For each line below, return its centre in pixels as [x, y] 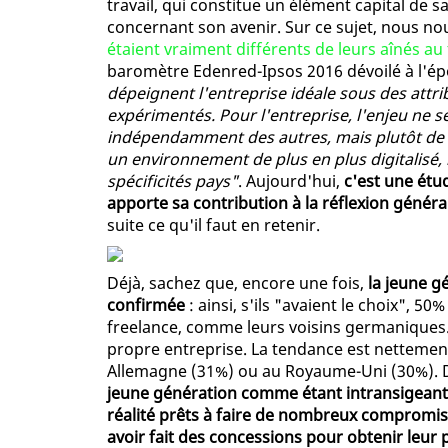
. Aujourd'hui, [291, 181]
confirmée [146, 305]
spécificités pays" [172, 181]
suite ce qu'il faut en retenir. [213, 225]
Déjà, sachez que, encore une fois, [237, 283]
